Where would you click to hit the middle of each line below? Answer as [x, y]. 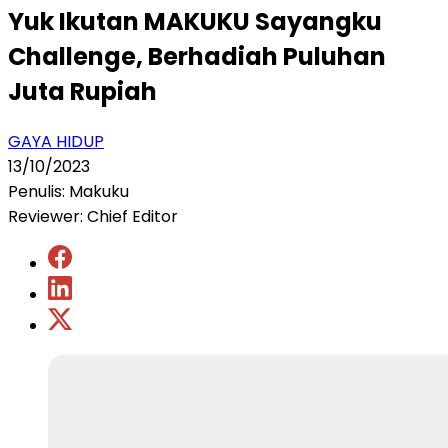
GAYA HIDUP [56, 141]
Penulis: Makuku [68, 191]
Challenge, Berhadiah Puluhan [197, 56]
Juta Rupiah [82, 91]
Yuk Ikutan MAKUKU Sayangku [195, 21]
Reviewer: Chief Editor [93, 216]
